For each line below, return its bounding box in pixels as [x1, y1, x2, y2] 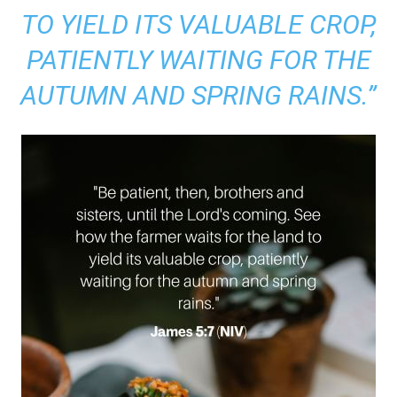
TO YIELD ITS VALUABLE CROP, [20, 9, 377, 40]
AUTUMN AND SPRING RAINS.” [20, 80, 377, 111]
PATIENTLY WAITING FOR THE [26, 44, 371, 75]
